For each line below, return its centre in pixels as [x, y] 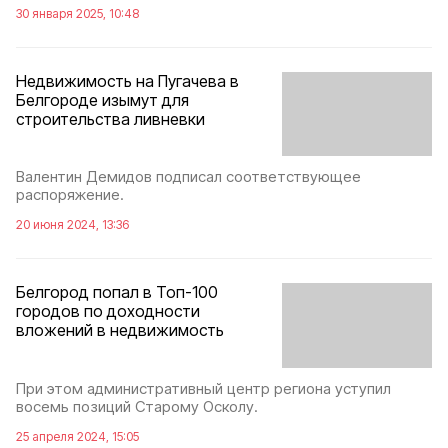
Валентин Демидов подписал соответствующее [188, 177]
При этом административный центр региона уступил [203, 388]
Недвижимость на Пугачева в [127, 80]
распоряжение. [70, 195]
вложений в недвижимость [120, 330]
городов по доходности [108, 311]
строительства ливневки [110, 118]
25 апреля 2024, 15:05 [77, 436]
